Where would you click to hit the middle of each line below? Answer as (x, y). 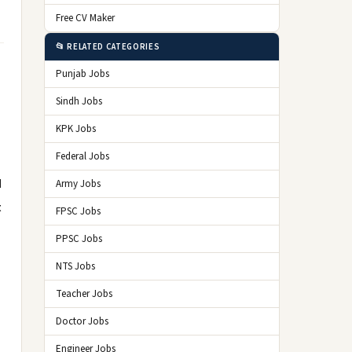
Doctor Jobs (82, 321)
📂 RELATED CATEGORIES (108, 47)
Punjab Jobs (82, 74)
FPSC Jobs (78, 211)
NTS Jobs (75, 266)
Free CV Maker (85, 18)
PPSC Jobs (79, 239)
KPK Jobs (76, 129)
